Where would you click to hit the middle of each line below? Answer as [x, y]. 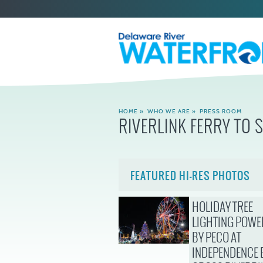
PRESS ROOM [220, 111]
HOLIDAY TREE [222, 207]
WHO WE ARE [168, 111]
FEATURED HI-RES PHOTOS [190, 176]
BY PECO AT [216, 237]
